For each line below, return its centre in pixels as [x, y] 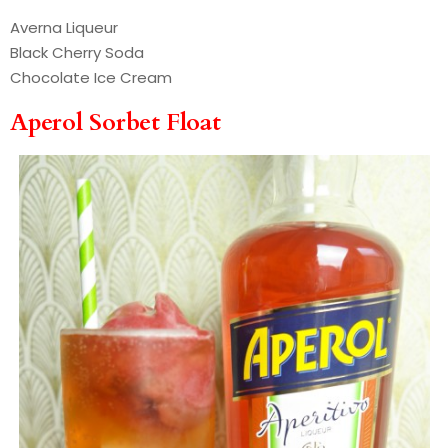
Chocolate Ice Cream [91, 78]
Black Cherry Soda [77, 53]
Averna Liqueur [64, 28]
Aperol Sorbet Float [115, 123]
